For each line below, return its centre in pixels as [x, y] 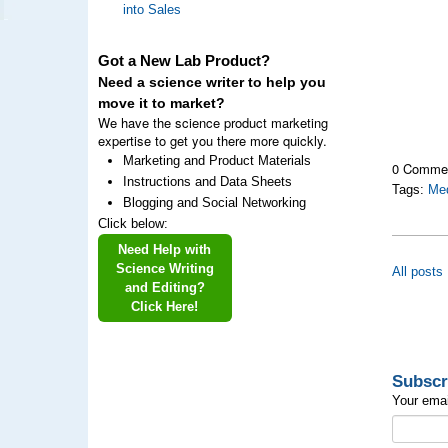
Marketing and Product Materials [216, 160]
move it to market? [161, 103]
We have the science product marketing [212, 122]
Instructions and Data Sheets [207, 181]
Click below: [132, 223]
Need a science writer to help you [211, 82]
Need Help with [164, 249]
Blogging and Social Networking [214, 202]
